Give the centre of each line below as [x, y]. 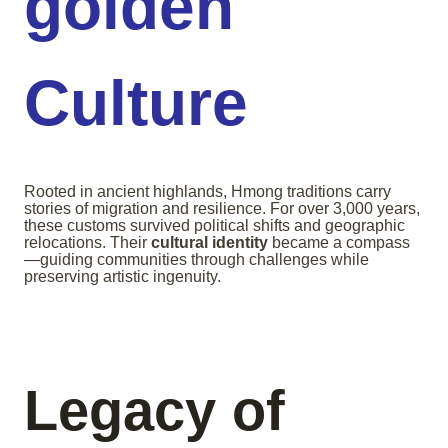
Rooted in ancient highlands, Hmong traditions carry [207, 192]
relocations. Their [87, 243]
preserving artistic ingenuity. [122, 277]
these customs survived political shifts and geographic [214, 226]
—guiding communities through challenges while [196, 260]
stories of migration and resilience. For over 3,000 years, [222, 209]
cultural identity [209, 243]
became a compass [339, 243]
